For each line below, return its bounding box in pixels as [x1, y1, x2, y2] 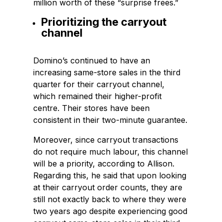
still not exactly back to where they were [33, 194, 187, 205]
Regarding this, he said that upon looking [33, 170, 187, 181]
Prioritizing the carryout [41, 15, 167, 29]
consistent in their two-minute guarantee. [33, 115, 188, 125]
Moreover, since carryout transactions [33, 135, 179, 145]
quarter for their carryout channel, [33, 79, 165, 90]
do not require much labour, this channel [33, 147, 188, 157]
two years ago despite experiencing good [33, 206, 188, 217]
